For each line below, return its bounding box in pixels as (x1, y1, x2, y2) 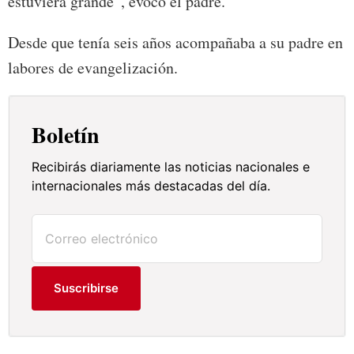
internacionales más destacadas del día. (32, 178, 271, 194)
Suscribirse (54, 281, 119, 296)
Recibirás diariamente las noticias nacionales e (32, 159, 311, 175)
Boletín (32, 119, 100, 152)
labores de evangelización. (8, 57, 178, 79)
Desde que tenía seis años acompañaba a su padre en (8, 32, 343, 54)
